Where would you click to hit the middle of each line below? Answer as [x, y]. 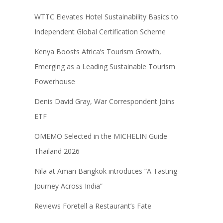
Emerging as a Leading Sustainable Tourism [105, 66]
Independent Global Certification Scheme [100, 31]
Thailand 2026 [57, 151]
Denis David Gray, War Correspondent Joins [104, 101]
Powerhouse [55, 81]
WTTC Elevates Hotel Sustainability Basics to [106, 16]
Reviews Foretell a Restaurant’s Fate [93, 206]
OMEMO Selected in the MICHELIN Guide [101, 136]
